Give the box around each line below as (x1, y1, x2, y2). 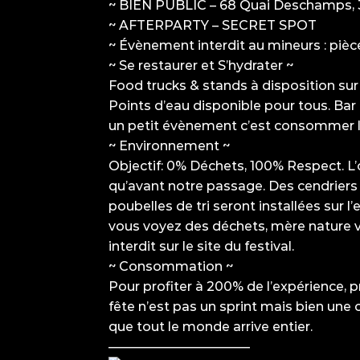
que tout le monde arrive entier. (108, 318, 313, 334)
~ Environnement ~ (108, 137, 230, 153)
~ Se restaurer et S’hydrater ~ (108, 57, 293, 73)
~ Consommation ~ (108, 258, 233, 274)
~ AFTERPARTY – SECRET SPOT (108, 17, 317, 33)
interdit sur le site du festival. (108, 238, 294, 254)
